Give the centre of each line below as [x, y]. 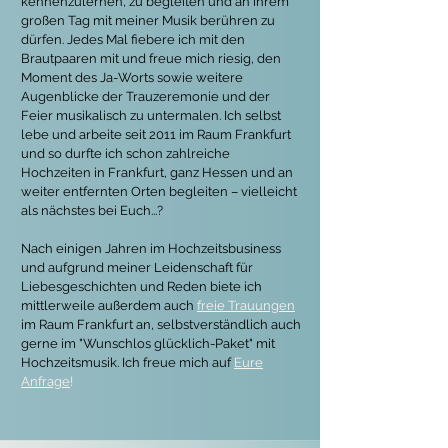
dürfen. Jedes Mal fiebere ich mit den [133, 39]
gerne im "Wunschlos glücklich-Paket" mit [148, 343]
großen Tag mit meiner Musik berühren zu [148, 20]
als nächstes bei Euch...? [92, 210]
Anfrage [45, 381]
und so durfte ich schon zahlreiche [125, 153]
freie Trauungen [246, 305]
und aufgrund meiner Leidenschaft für [137, 267]
